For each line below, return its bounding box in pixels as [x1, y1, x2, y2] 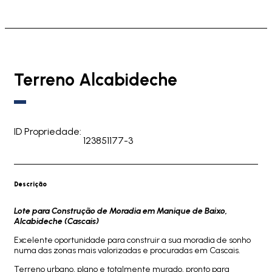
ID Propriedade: [14, 126, 81, 137]
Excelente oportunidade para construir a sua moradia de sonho [14, 235, 251, 245]
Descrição [14, 180, 47, 188]
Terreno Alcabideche [14, 69, 177, 90]
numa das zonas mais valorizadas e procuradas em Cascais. [14, 245, 240, 256]
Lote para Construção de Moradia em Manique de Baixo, [14, 206, 228, 216]
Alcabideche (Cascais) [14, 216, 99, 226]
